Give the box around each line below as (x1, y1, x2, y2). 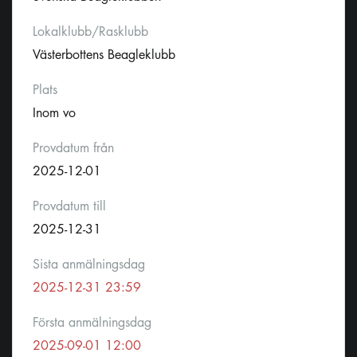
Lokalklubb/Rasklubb (33, 23, 148, 41)
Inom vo (33, 104, 76, 122)
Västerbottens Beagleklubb (33, 46, 175, 64)
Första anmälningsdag (33, 314, 151, 331)
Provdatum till (33, 198, 106, 215)
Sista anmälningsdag (33, 256, 145, 273)
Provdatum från (33, 139, 114, 157)
